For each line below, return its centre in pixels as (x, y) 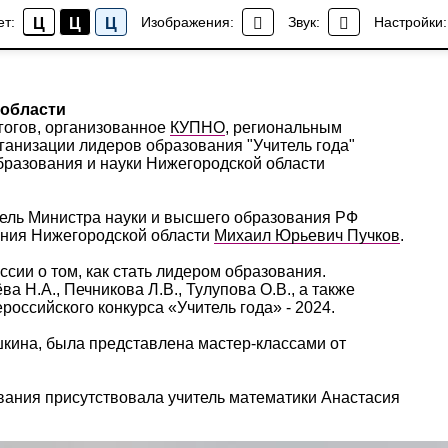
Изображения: (187, 22)
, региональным (283, 127)
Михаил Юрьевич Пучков (307, 235)
